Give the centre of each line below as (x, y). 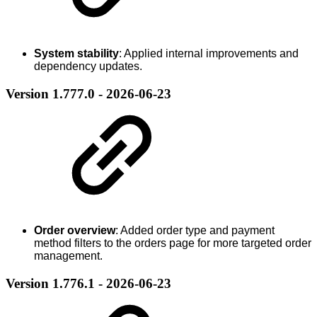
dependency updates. (88, 66)
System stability (76, 53)
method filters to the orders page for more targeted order (173, 243)
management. (68, 256)
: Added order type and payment (195, 231)
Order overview (75, 231)
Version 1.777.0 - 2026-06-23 (88, 93)
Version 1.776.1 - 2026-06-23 (88, 284)
